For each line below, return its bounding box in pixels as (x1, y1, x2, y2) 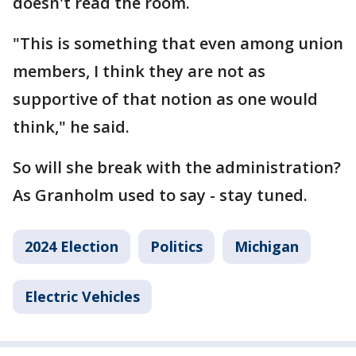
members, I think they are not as (13, 60, 265, 82)
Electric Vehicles (25, 287, 140, 306)
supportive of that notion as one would (13, 88, 318, 110)
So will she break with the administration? (13, 157, 341, 178)
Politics (150, 237, 203, 256)
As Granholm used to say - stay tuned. (13, 184, 308, 206)
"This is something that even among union (13, 33, 343, 54)
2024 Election (25, 237, 118, 256)
